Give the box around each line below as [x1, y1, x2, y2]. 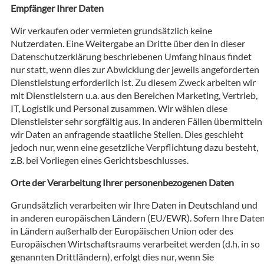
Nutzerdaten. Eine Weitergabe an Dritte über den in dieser [11, 37, 245, 49]
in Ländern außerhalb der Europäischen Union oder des [11, 225, 233, 236]
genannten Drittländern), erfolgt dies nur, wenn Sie [11, 250, 214, 262]
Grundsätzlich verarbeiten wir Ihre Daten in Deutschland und [11, 199, 258, 210]
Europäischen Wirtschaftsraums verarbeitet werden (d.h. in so [11, 237, 260, 249]
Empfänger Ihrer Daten [11, 2, 104, 14]
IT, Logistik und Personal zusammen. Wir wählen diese [11, 102, 227, 114]
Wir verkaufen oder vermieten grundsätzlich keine [11, 24, 212, 36]
